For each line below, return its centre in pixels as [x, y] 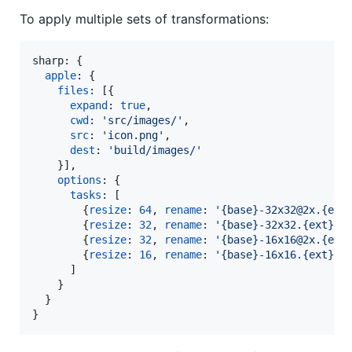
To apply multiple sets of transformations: [144, 18]
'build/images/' [155, 150]
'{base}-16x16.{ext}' [277, 254]
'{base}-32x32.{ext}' [277, 224]
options [79, 180]
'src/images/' [142, 120]
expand [89, 105]
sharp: [54, 60]
